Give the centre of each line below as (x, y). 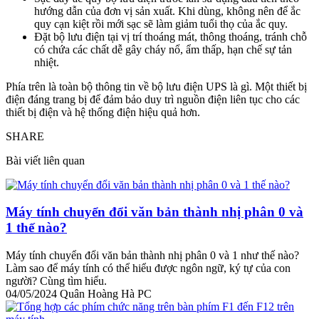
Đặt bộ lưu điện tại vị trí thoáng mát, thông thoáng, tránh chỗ (171, 36)
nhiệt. (47, 62)
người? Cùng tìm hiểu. (56, 281)
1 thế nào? (36, 228)
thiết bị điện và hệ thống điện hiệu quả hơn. (103, 112)
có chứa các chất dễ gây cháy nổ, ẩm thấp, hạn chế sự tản (163, 49)
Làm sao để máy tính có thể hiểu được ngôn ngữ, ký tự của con (148, 268)
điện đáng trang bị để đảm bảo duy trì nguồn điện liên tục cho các (153, 99)
